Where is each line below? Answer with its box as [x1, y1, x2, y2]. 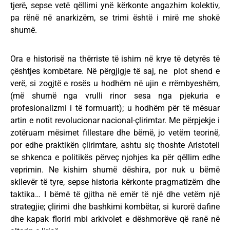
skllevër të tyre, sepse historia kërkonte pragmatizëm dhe [10, 177, 220, 187]
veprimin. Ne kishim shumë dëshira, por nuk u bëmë [10, 165, 220, 175]
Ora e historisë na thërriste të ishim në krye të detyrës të [10, 54, 220, 64]
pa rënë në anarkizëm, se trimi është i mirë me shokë [10, 13, 220, 23]
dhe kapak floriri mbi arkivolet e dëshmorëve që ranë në [10, 214, 220, 224]
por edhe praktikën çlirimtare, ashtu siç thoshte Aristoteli [10, 140, 220, 150]
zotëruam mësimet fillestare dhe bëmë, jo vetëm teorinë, [10, 128, 220, 138]
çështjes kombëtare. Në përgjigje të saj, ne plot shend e [10, 66, 220, 76]
